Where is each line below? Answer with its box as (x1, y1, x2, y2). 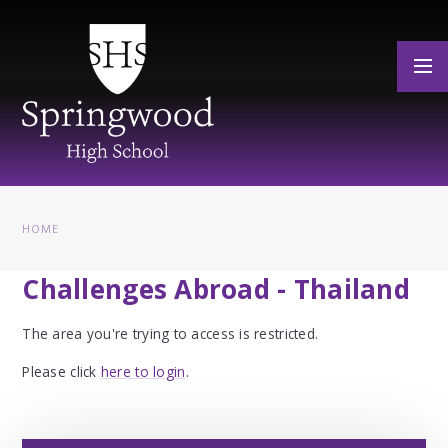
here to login (100, 362, 186, 382)
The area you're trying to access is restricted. (22, 323, 319, 343)
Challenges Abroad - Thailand (22, 270, 411, 307)
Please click (22, 362, 101, 382)
